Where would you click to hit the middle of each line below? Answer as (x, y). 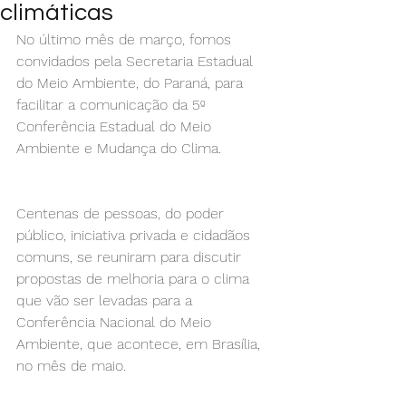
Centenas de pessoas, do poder (122, 213)
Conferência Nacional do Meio (116, 322)
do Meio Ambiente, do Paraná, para (132, 83)
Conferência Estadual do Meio (116, 126)
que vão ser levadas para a (106, 300)
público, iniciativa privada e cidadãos (135, 235)
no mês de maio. (71, 366)
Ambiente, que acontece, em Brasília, (140, 344)
